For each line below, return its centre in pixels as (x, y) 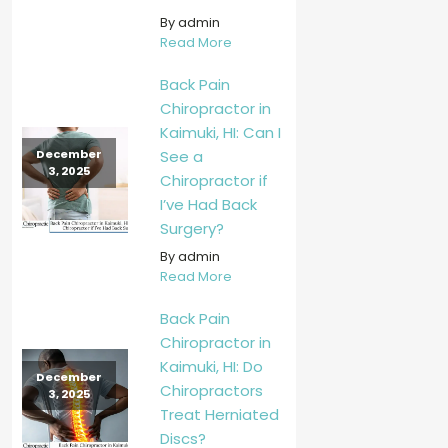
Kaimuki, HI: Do (211, 367)
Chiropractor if (213, 180)
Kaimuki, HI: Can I (220, 132)
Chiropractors (211, 391)
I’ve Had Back (208, 204)
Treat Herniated (219, 415)
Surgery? (191, 228)
